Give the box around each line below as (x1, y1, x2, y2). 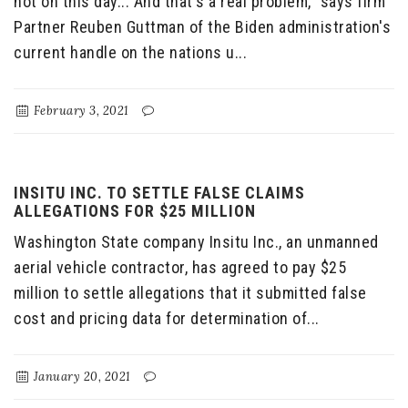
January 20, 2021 (30, 369, 131, 385)
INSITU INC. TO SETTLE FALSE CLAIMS (14, 183, 305, 203)
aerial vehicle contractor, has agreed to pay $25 (14, 258, 346, 278)
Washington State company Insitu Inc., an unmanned (14, 232, 379, 252)
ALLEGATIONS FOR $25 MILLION (14, 201, 256, 221)
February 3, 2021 (30, 103, 129, 119)
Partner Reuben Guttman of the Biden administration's (14, 17, 391, 37)
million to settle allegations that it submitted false (14, 283, 367, 303)
